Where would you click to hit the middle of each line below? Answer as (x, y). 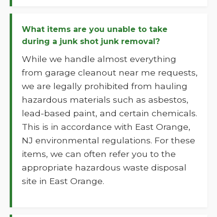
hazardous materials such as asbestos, (105, 100)
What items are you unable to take (95, 29)
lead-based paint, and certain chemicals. (109, 113)
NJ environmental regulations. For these (108, 140)
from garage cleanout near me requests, (110, 72)
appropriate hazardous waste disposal (104, 167)
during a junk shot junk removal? (91, 41)
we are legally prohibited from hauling (105, 86)
